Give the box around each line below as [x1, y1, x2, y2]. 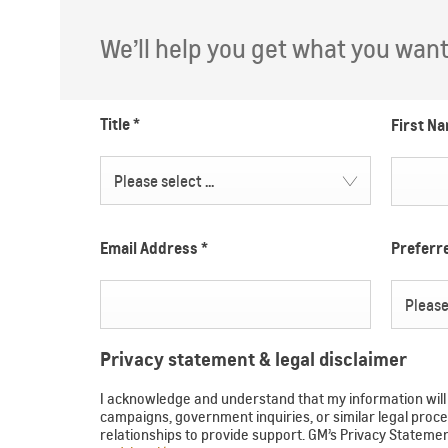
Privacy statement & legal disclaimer [100, 347, 407, 372]
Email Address [100, 238, 201, 259]
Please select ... [113, 172, 214, 192]
